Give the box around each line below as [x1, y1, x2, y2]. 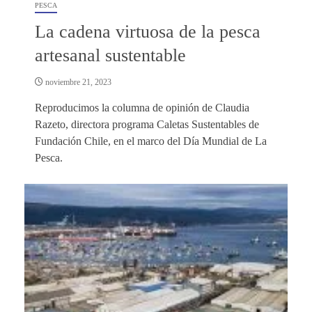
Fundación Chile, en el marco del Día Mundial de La [35, 134, 267, 147]
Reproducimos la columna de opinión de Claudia [35, 101, 249, 114]
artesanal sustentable [35, 45, 191, 65]
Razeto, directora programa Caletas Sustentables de [35, 118, 259, 130]
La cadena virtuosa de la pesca [35, 21, 260, 42]
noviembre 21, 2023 [43, 77, 111, 87]
